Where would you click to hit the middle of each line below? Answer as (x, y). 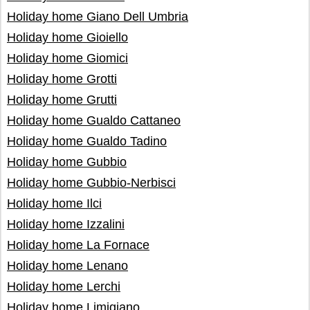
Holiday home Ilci (54, 203)
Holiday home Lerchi (64, 286)
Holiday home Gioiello (67, 37)
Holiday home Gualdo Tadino (87, 141)
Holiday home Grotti (62, 79)
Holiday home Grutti (62, 100)
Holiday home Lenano (67, 266)
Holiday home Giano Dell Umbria (98, 17)
